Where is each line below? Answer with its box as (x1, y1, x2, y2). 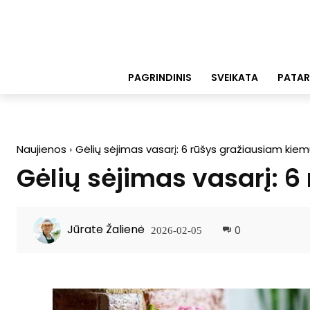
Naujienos (17, 141, 66, 156)
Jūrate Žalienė (67, 221, 145, 238)
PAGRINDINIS (128, 70, 192, 84)
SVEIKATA (211, 70, 258, 84)
